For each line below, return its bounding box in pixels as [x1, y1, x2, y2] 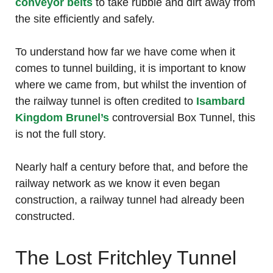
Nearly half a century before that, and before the [15, 161, 248, 174]
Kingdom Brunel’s [15, 112, 109, 124]
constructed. [15, 210, 75, 223]
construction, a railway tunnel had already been [15, 194, 244, 207]
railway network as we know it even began [15, 177, 220, 190]
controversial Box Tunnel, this [109, 112, 255, 124]
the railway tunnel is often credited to [15, 95, 193, 108]
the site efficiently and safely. [15, 13, 155, 26]
